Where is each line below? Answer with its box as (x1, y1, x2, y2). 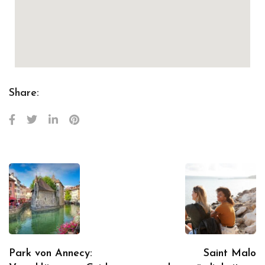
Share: (9, 87, 39, 99)
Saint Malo (203, 247, 256, 259)
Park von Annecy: (9, 247, 92, 259)
